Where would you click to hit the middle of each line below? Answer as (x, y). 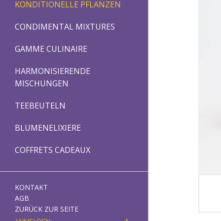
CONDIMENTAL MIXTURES (65, 26)
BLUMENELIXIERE (48, 128)
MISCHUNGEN (42, 83)
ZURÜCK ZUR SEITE (47, 209)
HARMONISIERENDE (53, 71)
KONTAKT (31, 187)
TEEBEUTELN (40, 105)
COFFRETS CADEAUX (53, 150)
